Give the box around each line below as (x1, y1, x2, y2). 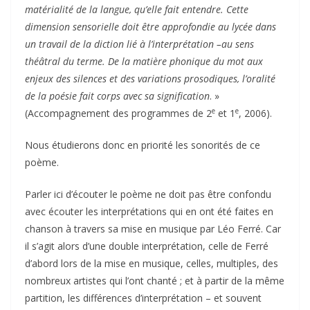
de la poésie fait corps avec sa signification (25, 89, 210, 102)
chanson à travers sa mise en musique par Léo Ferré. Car (25, 221, 281, 235)
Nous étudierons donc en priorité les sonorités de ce (25, 138, 260, 152)
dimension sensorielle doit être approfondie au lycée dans (25, 19, 276, 33)
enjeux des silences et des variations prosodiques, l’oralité (25, 71, 275, 85)
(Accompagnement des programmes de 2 (25, 106, 212, 120)
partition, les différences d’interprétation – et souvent (25, 291, 262, 304)
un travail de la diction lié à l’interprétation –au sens (25, 37, 254, 51)
